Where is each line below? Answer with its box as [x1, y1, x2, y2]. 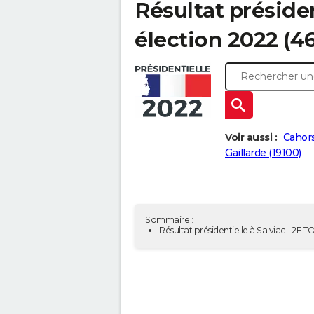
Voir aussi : [225, 131, 277, 144]
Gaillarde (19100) [225, 146, 301, 160]
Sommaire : [145, 214, 193, 226]
